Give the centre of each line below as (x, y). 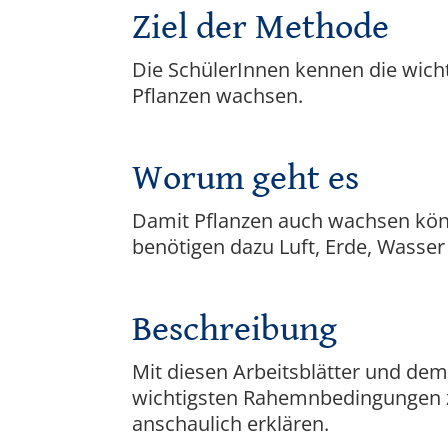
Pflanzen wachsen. (217, 96)
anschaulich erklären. (230, 424)
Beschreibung (234, 330)
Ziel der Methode (260, 28)
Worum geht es (245, 179)
